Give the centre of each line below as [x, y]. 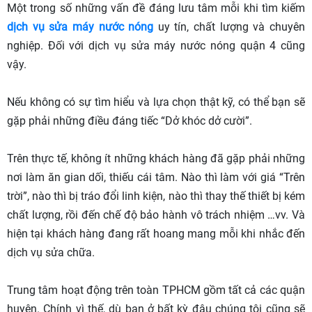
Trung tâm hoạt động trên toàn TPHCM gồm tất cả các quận [156, 290]
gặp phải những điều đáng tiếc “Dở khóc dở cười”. [130, 120]
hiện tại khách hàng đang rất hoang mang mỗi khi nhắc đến [156, 233]
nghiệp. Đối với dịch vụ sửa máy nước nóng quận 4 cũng [156, 45]
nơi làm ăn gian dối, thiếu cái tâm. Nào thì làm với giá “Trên [156, 177]
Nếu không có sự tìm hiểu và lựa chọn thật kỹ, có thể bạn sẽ [156, 102]
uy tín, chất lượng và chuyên [229, 26]
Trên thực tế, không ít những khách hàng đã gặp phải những [156, 158]
